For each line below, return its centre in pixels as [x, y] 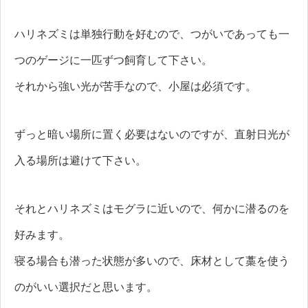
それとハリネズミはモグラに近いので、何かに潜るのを [152, 208]
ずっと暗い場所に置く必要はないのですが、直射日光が [152, 134]
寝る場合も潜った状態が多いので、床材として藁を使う [152, 261]
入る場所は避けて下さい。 [80, 160]
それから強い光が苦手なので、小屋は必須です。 [135, 86]
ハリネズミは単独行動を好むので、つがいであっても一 [152, 34]
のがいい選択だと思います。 [86, 287]
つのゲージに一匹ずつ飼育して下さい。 [113, 60]
